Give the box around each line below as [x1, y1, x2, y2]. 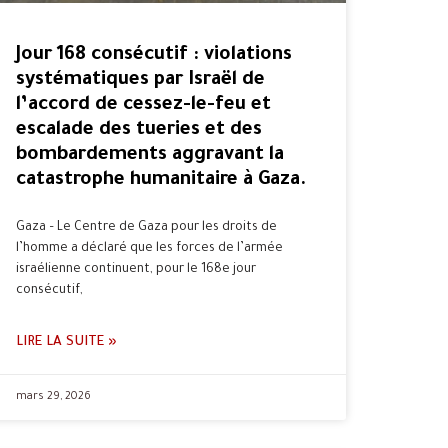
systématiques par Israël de [16, 70, 265, 92]
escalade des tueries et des [16, 120, 262, 142]
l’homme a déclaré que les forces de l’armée [16, 242, 283, 257]
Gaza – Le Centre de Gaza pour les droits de [16, 221, 277, 236]
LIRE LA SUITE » [16, 335, 117, 351]
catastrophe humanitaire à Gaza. [16, 170, 307, 192]
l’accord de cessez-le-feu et [16, 95, 271, 117]
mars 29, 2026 [16, 391, 91, 404]
